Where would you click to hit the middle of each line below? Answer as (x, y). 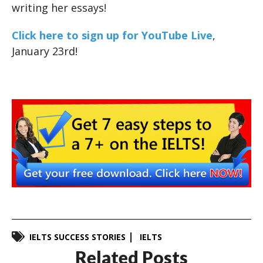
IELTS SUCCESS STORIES (77, 237)
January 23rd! (45, 51)
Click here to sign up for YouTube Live (112, 35)
